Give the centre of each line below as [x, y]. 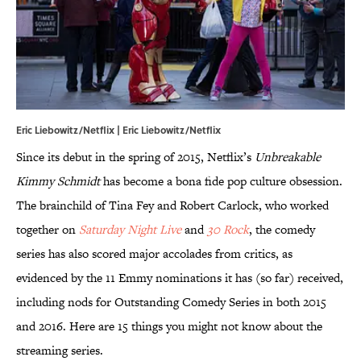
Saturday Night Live [130, 230]
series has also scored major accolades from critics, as [154, 254]
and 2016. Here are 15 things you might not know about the [169, 326]
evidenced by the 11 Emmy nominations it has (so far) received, [180, 278]
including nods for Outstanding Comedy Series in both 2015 [171, 302]
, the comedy [282, 230]
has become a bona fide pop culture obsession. [221, 181]
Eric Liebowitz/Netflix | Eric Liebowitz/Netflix [118, 130]
